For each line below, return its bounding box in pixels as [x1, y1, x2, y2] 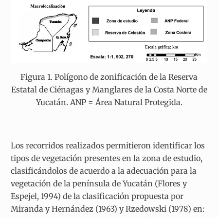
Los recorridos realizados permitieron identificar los [11, 140, 205, 150]
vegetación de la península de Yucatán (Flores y [11, 178, 187, 188]
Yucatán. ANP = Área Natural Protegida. [36, 97, 182, 107]
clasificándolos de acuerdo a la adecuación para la [11, 165, 197, 176]
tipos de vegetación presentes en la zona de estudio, [11, 153, 203, 163]
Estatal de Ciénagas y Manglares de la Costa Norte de [11, 84, 207, 94]
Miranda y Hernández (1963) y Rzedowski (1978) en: [11, 203, 205, 214]
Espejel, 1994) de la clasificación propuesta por [11, 191, 184, 201]
